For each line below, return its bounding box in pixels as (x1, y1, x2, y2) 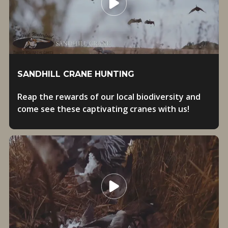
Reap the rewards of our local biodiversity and (17, 91, 201, 102)
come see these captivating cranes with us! (17, 103, 189, 115)
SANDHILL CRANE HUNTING (17, 69, 134, 79)
